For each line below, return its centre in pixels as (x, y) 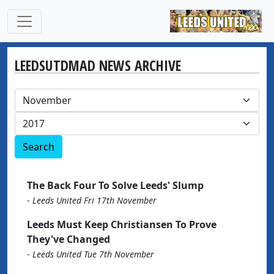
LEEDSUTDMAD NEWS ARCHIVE (98, 65)
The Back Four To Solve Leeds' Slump (115, 185)
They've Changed (68, 239)
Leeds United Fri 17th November (94, 200)
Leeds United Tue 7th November (93, 254)
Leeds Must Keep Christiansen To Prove (122, 224)
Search (39, 147)
